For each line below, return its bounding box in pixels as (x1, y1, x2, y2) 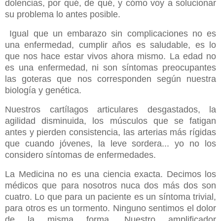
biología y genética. (5, 85, 84, 96)
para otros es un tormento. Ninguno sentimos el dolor (5, 203, 216, 213)
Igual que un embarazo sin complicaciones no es (5, 29, 216, 39)
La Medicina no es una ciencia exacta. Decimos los (5, 169, 216, 179)
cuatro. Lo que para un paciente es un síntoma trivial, (5, 191, 216, 202)
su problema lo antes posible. (5, 9, 123, 20)
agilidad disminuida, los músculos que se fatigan (5, 115, 216, 126)
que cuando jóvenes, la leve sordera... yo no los (5, 138, 216, 148)
